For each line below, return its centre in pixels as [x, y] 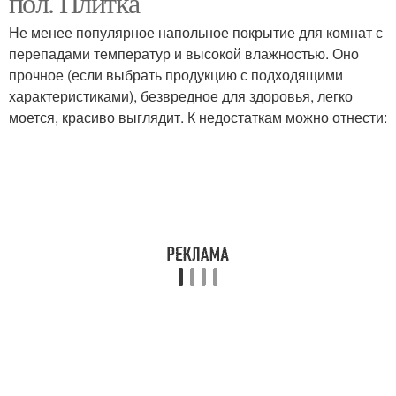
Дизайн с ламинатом [103, 79]
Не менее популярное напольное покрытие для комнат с [196, 32]
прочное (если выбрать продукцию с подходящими [176, 75]
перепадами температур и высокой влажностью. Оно [184, 53]
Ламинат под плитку [293, 174]
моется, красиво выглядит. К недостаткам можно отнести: [198, 117]
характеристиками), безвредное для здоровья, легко [181, 96]
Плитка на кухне [293, 79]
